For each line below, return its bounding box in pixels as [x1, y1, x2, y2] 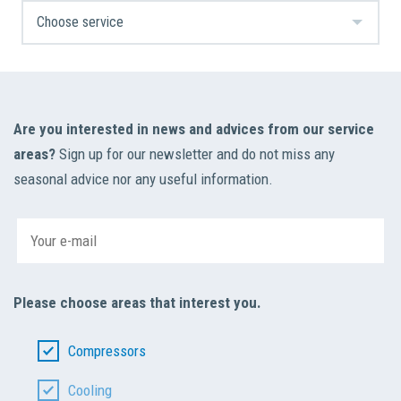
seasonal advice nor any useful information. [13, 170, 273, 189]
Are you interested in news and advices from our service [13, 120, 374, 139]
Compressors [67, 342, 146, 361]
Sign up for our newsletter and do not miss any [55, 145, 335, 164]
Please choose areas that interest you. [13, 294, 261, 312]
